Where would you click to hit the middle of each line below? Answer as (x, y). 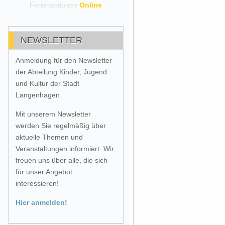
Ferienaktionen (54, 5)
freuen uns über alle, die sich (62, 160)
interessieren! (37, 183)
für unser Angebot (44, 172)
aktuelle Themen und (49, 137)
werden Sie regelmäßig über (61, 126)
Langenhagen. (39, 95)
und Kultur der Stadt (47, 83)
